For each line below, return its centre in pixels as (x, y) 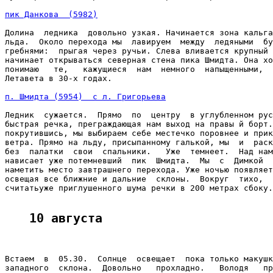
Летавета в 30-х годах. (58, 79)
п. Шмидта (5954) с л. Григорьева (85, 97)
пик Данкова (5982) (51, 15)
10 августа (66, 219)
